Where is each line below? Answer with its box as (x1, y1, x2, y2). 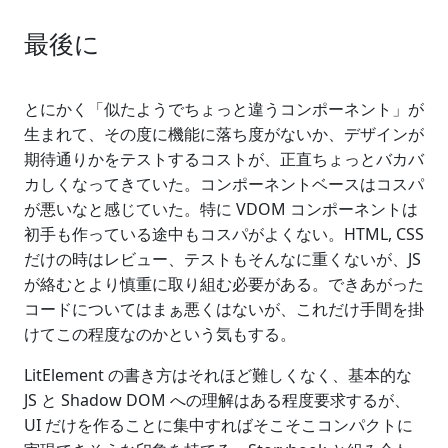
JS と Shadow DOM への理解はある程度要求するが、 (24, 388, 410, 411)
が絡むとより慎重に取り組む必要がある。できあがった (24, 272, 424, 295)
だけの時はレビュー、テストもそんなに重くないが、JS (24, 247, 421, 270)
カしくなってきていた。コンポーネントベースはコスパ (24, 172, 424, 195)
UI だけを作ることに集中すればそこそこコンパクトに (24, 413, 413, 436)
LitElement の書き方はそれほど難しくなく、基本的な (24, 363, 412, 386)
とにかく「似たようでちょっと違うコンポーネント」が (24, 97, 424, 120)
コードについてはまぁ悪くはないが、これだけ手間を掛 (24, 297, 424, 320)
